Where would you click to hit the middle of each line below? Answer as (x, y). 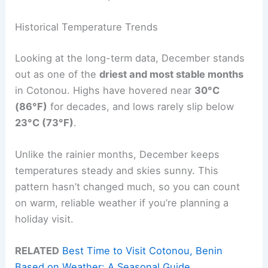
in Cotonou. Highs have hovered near (105, 90)
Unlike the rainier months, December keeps (118, 154)
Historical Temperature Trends (87, 27)
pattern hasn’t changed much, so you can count (128, 186)
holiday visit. (45, 219)
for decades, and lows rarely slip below (141, 106)
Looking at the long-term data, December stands (130, 58)
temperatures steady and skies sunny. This (117, 170)
